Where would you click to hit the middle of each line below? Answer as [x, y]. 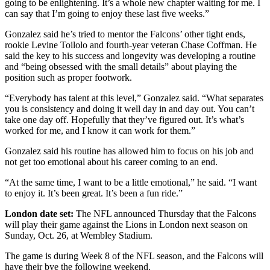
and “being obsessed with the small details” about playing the [121, 67]
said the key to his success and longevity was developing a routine [130, 56]
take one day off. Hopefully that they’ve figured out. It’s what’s [124, 120]
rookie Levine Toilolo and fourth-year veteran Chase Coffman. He [131, 45]
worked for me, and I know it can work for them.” [100, 131]
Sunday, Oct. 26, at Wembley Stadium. [79, 236]
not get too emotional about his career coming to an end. [111, 162]
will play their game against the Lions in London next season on [126, 225]
